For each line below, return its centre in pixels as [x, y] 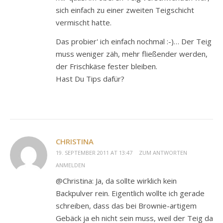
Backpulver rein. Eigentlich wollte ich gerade [130, 193]
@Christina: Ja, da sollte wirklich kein [116, 181]
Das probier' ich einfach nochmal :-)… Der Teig [134, 42]
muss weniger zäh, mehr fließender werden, [132, 54]
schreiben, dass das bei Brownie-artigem [126, 206]
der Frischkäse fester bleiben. [107, 66]
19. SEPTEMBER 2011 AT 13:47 [94, 153]
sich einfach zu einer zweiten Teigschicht [125, 10]
